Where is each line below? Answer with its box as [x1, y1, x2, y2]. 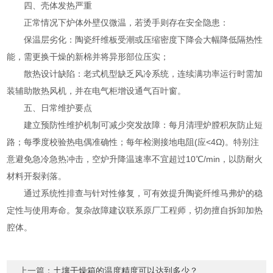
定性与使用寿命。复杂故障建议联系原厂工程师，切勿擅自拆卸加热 [7, 205, 263, 215]
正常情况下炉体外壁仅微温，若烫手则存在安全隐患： [7, 17, 229, 27]
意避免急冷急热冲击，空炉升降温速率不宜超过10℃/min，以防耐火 [7, 154, 263, 164]
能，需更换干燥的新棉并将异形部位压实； [7, 51, 169, 62]
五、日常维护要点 [7, 102, 93, 113]
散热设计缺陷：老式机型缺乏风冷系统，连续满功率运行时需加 [7, 68, 263, 79]
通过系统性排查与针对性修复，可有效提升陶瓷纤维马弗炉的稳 [7, 188, 263, 198]
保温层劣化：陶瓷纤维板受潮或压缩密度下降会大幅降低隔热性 [7, 34, 263, 44]
